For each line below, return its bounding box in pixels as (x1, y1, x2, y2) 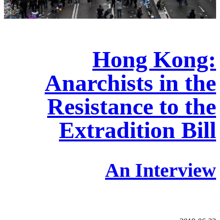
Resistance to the (47, 93, 216, 120)
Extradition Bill (59, 117, 216, 143)
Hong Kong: (92, 46, 216, 73)
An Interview (105, 159, 216, 181)
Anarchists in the (45, 70, 216, 96)
